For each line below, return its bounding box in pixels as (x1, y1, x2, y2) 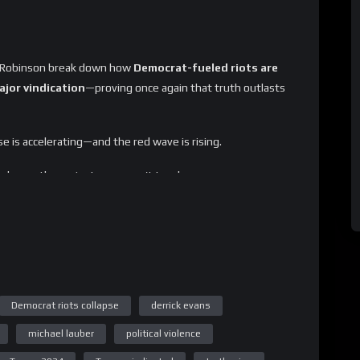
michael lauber (28, 327, 94, 339)
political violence (126, 327, 201, 339)
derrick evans (151, 299, 211, 311)
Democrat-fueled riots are (133, 60, 278, 74)
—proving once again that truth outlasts (85, 80, 285, 94)
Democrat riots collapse (11, 299, 119, 311)
